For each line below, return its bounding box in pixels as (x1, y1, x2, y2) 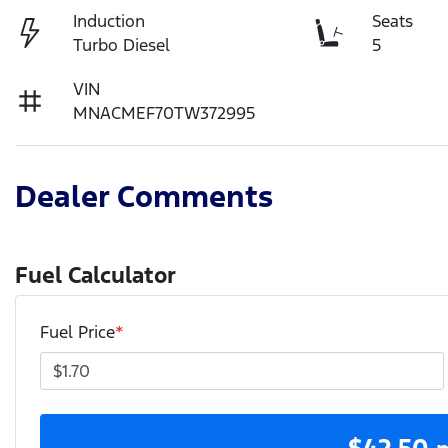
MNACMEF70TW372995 (73, 101, 256, 124)
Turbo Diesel (73, 33, 171, 56)
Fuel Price (40, 320, 115, 343)
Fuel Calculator (15, 260, 176, 289)
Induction (73, 9, 146, 32)
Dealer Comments (15, 177, 273, 215)
